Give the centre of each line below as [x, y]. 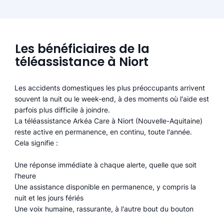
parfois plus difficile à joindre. [62, 110]
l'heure [25, 176]
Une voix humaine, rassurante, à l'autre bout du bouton [104, 209]
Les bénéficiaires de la [82, 48]
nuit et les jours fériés [49, 198]
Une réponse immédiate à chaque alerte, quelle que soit [106, 165]
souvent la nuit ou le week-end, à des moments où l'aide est [112, 99]
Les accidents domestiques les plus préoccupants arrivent [110, 88]
